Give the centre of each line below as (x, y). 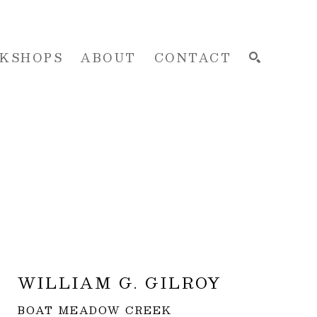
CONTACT (192, 57)
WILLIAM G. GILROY (120, 283)
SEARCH (229, 153)
